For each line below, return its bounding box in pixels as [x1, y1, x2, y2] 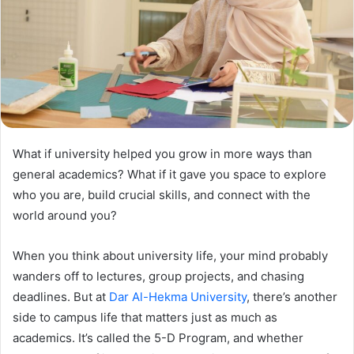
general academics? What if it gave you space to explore [13, 166, 326, 182]
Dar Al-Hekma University [109, 288, 247, 304]
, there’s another [247, 288, 337, 304]
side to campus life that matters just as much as [13, 309, 277, 325]
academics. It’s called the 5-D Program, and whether [13, 330, 303, 345]
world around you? [13, 207, 117, 223]
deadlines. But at [13, 288, 109, 304]
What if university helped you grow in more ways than [13, 145, 312, 161]
